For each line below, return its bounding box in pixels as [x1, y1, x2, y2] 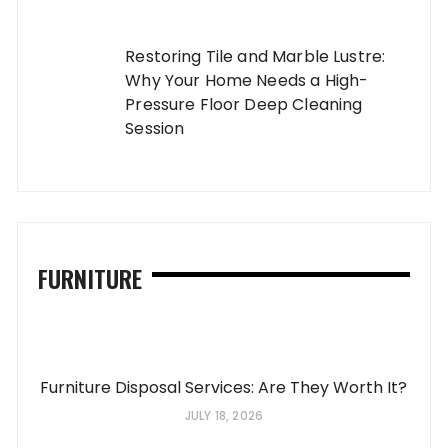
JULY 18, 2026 [185, 406, 263, 424]
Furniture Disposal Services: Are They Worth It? [40, 375, 408, 399]
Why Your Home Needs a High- [125, 68, 369, 92]
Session [125, 116, 185, 140]
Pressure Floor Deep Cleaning [125, 92, 363, 116]
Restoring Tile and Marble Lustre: [125, 44, 386, 68]
